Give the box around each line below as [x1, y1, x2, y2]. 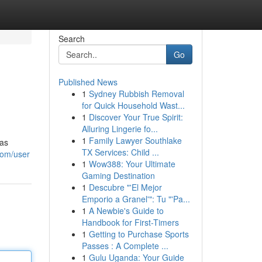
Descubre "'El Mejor [88, 181, 162, 193]
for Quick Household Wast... [81, 99, 185, 111]
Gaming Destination [81, 170, 155, 181]
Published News [58, 76, 118, 88]
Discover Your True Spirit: [88, 111, 183, 123]
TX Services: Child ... [81, 146, 159, 158]
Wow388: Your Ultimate [88, 158, 175, 170]
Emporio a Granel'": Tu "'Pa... [81, 193, 190, 205]
